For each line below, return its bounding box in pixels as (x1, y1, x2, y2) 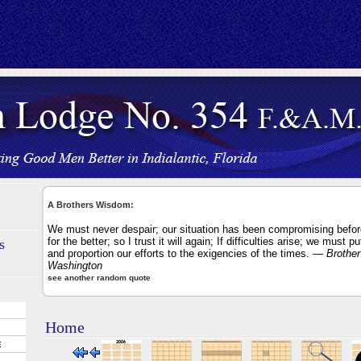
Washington (48, 259, 102, 272)
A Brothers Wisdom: (48, 200, 134, 210)
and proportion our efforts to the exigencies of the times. (48, 247, 313, 259)
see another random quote (48, 273, 151, 282)
